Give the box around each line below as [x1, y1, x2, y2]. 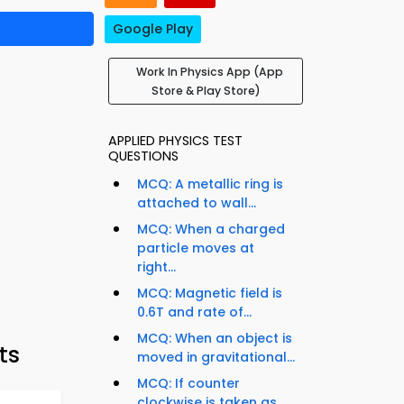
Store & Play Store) [151, 83, 261, 99]
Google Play [113, 20, 193, 39]
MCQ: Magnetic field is [137, 284, 282, 303]
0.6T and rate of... [137, 303, 252, 322]
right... [137, 258, 176, 277]
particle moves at [137, 239, 254, 258]
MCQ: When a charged [137, 220, 285, 239]
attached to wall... [137, 194, 256, 213]
